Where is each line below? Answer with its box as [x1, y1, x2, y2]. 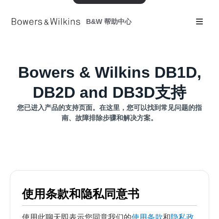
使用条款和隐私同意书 [22, 187, 139, 200]
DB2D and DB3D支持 [33, 84, 186, 101]
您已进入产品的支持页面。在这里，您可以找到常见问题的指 [17, 104, 202, 111]
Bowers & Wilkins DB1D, [18, 64, 201, 81]
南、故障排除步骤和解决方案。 [62, 114, 157, 122]
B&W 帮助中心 [86, 17, 131, 25]
